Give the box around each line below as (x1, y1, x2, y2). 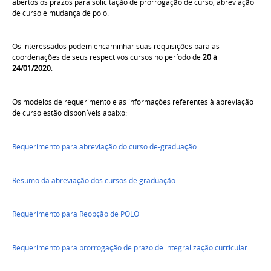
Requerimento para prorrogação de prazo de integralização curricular (12, 243, 247, 253)
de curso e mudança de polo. (12, 7, 109, 18)
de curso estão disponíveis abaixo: (12, 108, 127, 119)
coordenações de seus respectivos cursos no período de (12, 52, 203, 63)
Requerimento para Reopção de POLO (12, 209, 139, 220)
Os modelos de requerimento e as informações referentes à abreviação (12, 97, 253, 108)
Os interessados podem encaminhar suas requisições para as (12, 41, 220, 52)
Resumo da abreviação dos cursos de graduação (12, 175, 175, 186)
